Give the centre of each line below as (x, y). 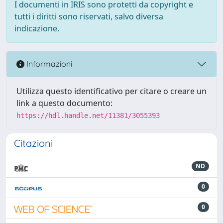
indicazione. (37, 28)
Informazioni (48, 64)
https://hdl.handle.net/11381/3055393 (88, 115)
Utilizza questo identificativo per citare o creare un (111, 91)
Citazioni (33, 143)
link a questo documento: (64, 103)
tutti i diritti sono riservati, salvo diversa (89, 16)
